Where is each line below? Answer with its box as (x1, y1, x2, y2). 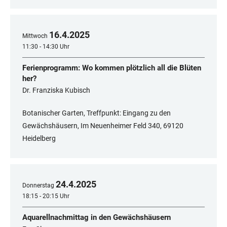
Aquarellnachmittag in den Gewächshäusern (22, 213, 171, 222)
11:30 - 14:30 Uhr (22, 43, 69, 51)
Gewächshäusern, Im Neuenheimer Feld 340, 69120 (22, 122, 183, 130)
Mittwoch (22, 32, 48, 40)
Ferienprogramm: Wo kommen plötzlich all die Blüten (22, 63, 201, 73)
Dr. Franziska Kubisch (22, 86, 90, 95)
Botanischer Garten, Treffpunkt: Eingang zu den (22, 109, 171, 118)
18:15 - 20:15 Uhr (22, 193, 69, 200)
